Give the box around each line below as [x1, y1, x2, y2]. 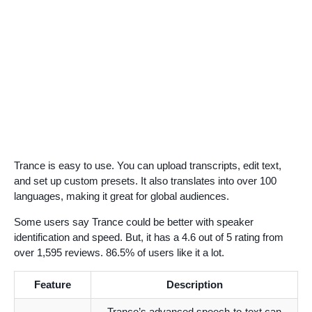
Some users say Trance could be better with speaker [14, 215, 253, 228]
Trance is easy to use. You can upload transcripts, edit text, [14, 159, 281, 171]
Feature [34, 278, 71, 290]
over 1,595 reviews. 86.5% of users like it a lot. [14, 246, 224, 258]
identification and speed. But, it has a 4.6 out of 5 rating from [14, 231, 283, 243]
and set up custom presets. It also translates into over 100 [14, 174, 276, 187]
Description [166, 278, 223, 290]
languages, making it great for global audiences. [14, 189, 229, 202]
